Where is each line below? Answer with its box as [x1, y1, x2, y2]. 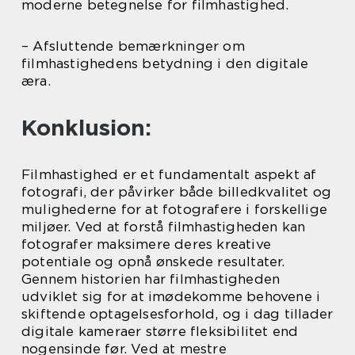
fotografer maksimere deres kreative [21, 236, 272, 252]
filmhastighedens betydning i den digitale [21, 55, 309, 71]
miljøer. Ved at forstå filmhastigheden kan [21, 219, 306, 235]
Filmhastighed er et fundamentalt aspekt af [21, 166, 317, 182]
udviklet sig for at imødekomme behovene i [21, 288, 321, 304]
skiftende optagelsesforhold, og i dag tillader [21, 306, 334, 322]
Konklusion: [21, 114, 151, 141]
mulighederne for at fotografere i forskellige [21, 201, 328, 217]
